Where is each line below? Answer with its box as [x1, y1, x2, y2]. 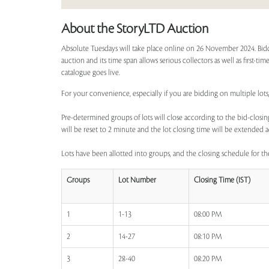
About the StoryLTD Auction [61, 22, 208, 36]
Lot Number [118, 176, 156, 184]
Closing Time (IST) [194, 176, 250, 184]
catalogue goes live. [61, 68, 120, 77]
